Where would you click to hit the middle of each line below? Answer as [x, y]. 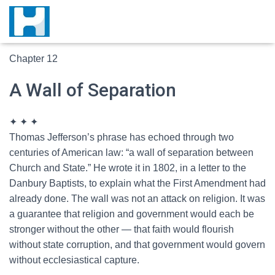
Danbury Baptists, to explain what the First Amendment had [137, 183]
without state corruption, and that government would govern [137, 245]
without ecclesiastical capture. [74, 260]
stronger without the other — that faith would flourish [122, 229]
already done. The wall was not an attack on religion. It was [137, 199]
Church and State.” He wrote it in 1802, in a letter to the [128, 168]
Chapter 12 [33, 59]
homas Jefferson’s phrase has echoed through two [125, 137]
